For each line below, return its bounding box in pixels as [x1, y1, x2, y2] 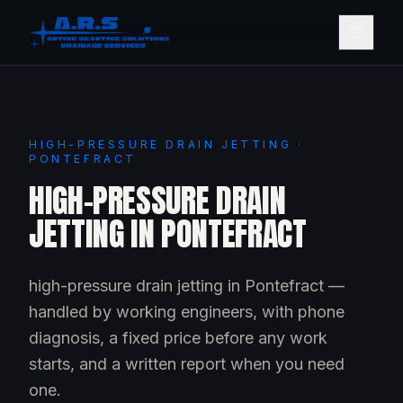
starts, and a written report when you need [29, 354, 345, 373]
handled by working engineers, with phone [29, 302, 345, 321]
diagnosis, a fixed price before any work [29, 328, 327, 347]
